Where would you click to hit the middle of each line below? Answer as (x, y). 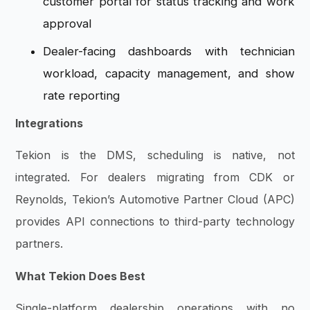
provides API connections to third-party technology (155, 222)
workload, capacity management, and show (169, 73)
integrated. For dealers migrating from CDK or (155, 177)
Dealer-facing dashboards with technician (169, 51)
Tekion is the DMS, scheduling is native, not (155, 155)
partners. (39, 244)
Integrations (49, 123)
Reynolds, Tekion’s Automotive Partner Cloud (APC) (155, 200)
